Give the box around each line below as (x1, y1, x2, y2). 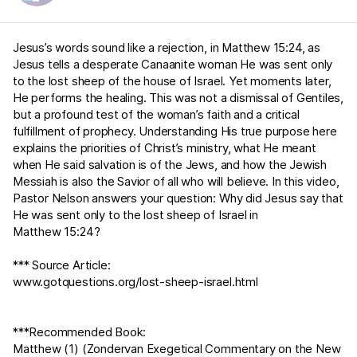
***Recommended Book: (13, 324, 147, 339)
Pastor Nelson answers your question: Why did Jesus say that (13, 190, 343, 206)
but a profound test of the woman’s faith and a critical (13, 107, 300, 122)
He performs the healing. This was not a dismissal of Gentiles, (13, 90, 344, 105)
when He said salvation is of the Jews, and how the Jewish (13, 157, 328, 172)
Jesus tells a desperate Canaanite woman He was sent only (13, 57, 333, 72)
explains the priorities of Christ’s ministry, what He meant (13, 140, 316, 155)
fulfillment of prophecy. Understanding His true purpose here (13, 124, 337, 139)
